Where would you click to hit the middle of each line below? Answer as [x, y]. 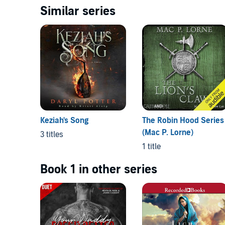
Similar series [78, 11]
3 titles [52, 134]
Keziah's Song [64, 120]
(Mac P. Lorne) [167, 132]
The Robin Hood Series [183, 120]
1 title [151, 146]
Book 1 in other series [99, 169]
